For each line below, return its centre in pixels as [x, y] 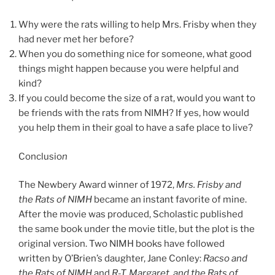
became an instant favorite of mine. [169, 200]
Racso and [225, 259]
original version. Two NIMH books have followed [122, 244]
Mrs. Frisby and [208, 185]
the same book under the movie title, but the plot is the [137, 229]
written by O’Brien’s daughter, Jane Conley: [111, 259]
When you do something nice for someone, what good [135, 54]
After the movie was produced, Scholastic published [131, 215]
